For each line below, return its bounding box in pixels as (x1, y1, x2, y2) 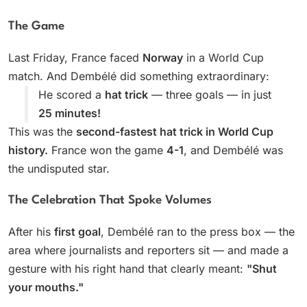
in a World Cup (183, 50, 264, 64)
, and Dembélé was (184, 143, 283, 157)
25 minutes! (38, 106, 101, 120)
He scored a (38, 87, 105, 101)
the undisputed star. (8, 161, 110, 175)
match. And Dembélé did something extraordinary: (8, 69, 269, 83)
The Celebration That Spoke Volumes (8, 194, 212, 206)
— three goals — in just (148, 87, 271, 101)
